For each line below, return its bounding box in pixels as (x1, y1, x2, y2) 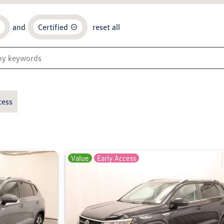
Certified (38, 22, 68, 32)
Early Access (96, 153, 136, 162)
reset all (92, 22, 120, 32)
